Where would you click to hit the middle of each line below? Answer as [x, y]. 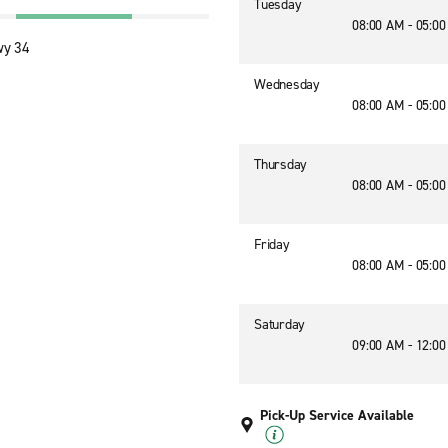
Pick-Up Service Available [337, 415]
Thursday [280, 164]
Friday [272, 244]
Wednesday [287, 84]
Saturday [279, 324]
